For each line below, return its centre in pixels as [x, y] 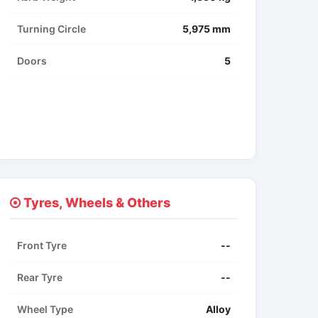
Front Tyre [42, 246]
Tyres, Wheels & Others [95, 203]
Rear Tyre [39, 278]
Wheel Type [45, 309]
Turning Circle [51, 29]
